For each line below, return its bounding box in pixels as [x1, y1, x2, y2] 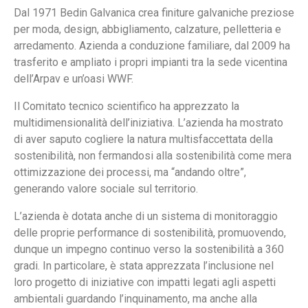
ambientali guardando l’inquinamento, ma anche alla [14, 292, 257, 305]
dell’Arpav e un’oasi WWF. [14, 72, 133, 85]
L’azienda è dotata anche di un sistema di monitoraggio [14, 210, 278, 223]
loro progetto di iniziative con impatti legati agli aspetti [14, 276, 276, 289]
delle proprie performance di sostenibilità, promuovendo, [14, 226, 286, 239]
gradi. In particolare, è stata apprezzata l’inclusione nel [14, 259, 274, 272]
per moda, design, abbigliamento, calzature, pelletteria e [14, 23, 281, 36]
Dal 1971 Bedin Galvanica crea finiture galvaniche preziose [14, 6, 294, 19]
